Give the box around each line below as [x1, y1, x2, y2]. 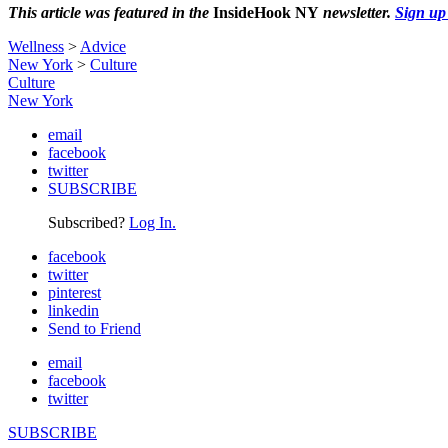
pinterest [48, 283, 101, 301]
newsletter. [319, 3, 395, 21]
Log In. [129, 213, 176, 231]
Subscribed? [48, 213, 129, 231]
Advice [80, 37, 126, 55]
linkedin [48, 301, 99, 319]
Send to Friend [48, 319, 141, 337]
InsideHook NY [213, 3, 319, 21]
